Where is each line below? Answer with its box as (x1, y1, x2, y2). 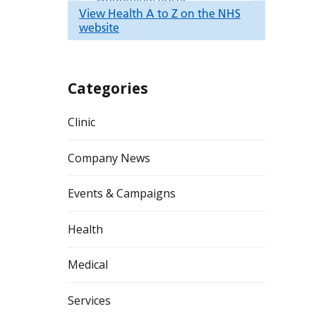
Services (68, 293, 111, 309)
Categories (68, 78, 148, 99)
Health (68, 221, 103, 237)
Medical (68, 257, 108, 273)
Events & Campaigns (68, 186, 176, 202)
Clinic (68, 114, 95, 130)
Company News (68, 150, 150, 166)
